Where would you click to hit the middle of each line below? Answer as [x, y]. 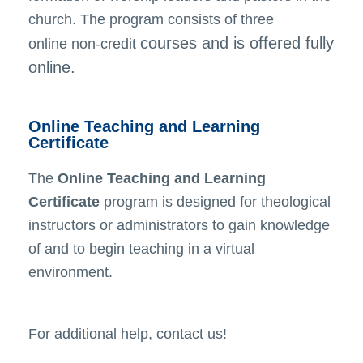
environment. [70, 273]
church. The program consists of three [151, 20]
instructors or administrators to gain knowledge [179, 226]
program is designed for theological [215, 202]
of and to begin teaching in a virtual [141, 249]
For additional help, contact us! [128, 334]
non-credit [104, 44]
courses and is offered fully [237, 43]
